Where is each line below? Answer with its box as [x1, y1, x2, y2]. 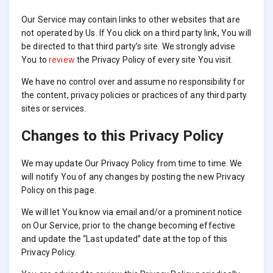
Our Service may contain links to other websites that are [21, 15, 240, 25]
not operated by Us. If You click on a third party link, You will [21, 28, 251, 38]
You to [21, 55, 49, 65]
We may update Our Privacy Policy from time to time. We [21, 158, 243, 169]
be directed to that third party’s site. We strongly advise [21, 41, 236, 52]
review [48, 55, 75, 65]
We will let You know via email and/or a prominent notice [21, 207, 242, 218]
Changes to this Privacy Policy [21, 127, 224, 145]
